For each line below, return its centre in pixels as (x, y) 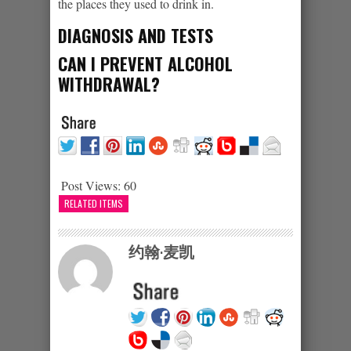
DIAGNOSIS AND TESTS (136, 35)
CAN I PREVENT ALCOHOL (145, 63)
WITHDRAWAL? (109, 83)
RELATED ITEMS (94, 203)
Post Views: (91, 185)
